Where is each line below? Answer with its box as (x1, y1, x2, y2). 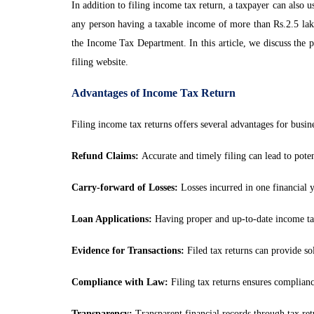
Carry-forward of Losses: (71, 182, 178, 193)
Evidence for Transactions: (71, 245, 184, 256)
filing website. (71, 57, 128, 67)
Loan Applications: (71, 214, 152, 224)
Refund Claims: (71, 151, 139, 161)
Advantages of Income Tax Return (71, 87, 235, 99)
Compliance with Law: (71, 277, 168, 287)
